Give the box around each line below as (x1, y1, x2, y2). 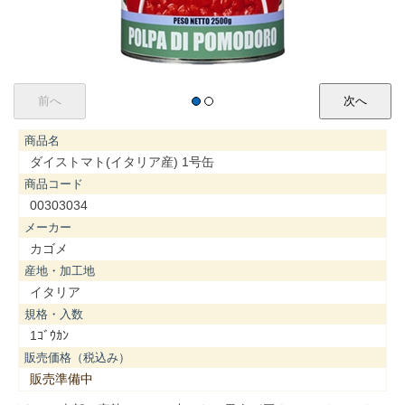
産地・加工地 (24, 263, 95, 278)
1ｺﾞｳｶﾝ (30, 327, 69, 343)
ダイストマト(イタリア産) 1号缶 (30, 154, 214, 169)
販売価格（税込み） (24, 350, 130, 364)
